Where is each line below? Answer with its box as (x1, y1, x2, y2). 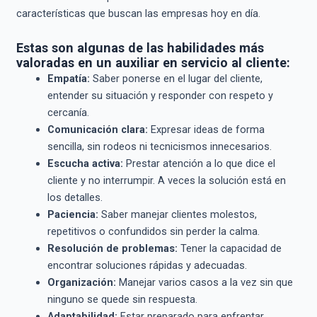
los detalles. (47, 190, 103, 204)
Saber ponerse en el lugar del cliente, (89, 71, 263, 85)
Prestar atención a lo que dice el (122, 156, 275, 170)
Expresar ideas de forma (147, 122, 265, 136)
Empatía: (47, 71, 90, 85)
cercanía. (47, 105, 89, 119)
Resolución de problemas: (47, 241, 178, 255)
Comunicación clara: (47, 122, 148, 136)
